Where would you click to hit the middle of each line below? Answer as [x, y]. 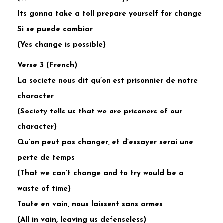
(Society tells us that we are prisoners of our [100, 112]
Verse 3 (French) [47, 66]
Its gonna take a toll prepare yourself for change [110, 14]
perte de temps [46, 158]
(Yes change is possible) [61, 45]
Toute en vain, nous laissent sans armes [90, 205]
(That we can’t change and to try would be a [101, 174]
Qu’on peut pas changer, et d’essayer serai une [105, 143]
